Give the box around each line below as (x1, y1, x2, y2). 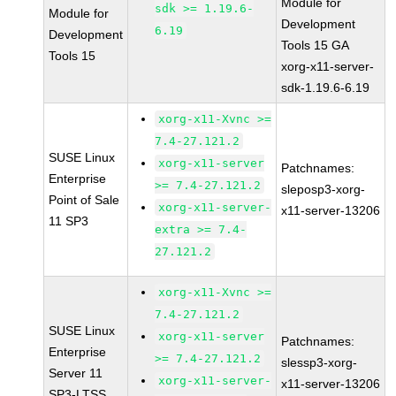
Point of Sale (49, 193, 120, 207)
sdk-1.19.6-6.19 (281, 80, 370, 95)
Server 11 (49, 366, 103, 380)
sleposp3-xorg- (281, 182, 366, 196)
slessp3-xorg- (281, 355, 358, 369)
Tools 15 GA (281, 38, 350, 52)
